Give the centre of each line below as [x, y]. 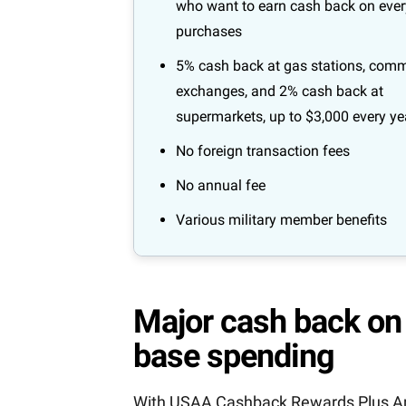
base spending [234, 356]
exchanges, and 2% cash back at [280, 92]
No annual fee [221, 186]
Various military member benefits [281, 220]
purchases [209, 32]
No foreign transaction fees [263, 151]
